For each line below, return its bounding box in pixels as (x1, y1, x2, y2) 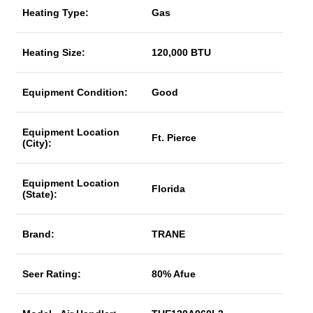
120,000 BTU (152, 47, 212, 58)
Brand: (22, 228, 55, 240)
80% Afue (152, 268, 196, 279)
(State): (22, 189, 58, 200)
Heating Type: (22, 7, 89, 18)
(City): (22, 138, 52, 149)
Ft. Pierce (152, 132, 197, 143)
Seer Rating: (22, 268, 82, 279)
